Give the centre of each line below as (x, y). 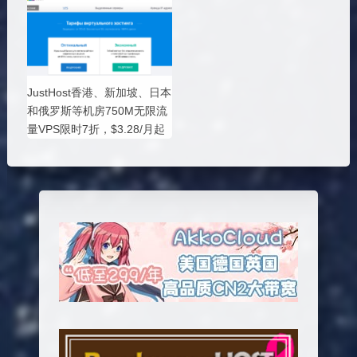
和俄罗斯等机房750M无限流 (97, 110)
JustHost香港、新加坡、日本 (99, 92)
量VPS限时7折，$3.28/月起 (96, 129)
